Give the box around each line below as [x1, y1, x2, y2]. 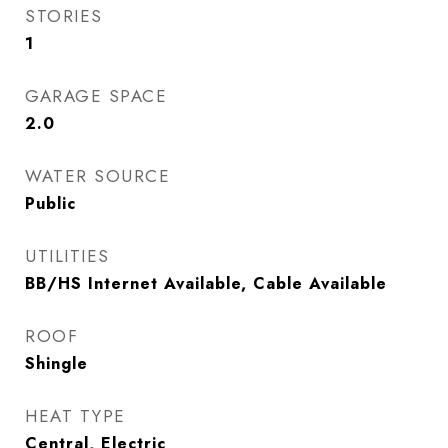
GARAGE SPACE [25, 84, 167, 108]
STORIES [25, 4, 103, 28]
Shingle [25, 352, 88, 375]
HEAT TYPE [25, 404, 126, 428]
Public [25, 192, 76, 215]
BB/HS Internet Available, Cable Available [25, 272, 387, 295]
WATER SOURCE [25, 164, 170, 188]
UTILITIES [25, 244, 110, 268]
